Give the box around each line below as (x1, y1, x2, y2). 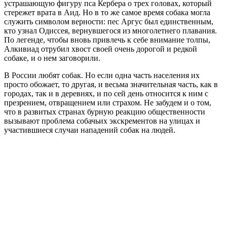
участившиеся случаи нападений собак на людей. (4, 126, 175, 135)
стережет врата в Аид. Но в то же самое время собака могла (4, 8, 210, 17)
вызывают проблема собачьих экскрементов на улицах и (4, 117, 200, 126)
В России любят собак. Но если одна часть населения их (4, 71, 200, 80)
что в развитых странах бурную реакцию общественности (4, 107, 205, 117)
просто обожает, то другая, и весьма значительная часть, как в (4, 80, 218, 89)
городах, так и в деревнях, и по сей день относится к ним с (4, 89, 208, 98)
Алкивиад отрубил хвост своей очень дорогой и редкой (4, 45, 197, 54)
